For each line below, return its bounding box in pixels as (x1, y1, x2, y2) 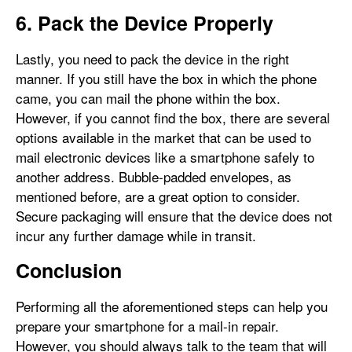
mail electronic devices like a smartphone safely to (16, 147, 314, 167)
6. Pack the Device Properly (16, 9, 273, 38)
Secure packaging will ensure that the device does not (16, 206, 332, 226)
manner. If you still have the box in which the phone (16, 68, 317, 89)
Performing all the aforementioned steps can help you (16, 296, 328, 317)
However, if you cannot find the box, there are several (16, 108, 330, 128)
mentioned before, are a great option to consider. (16, 186, 300, 207)
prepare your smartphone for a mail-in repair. (16, 316, 279, 336)
